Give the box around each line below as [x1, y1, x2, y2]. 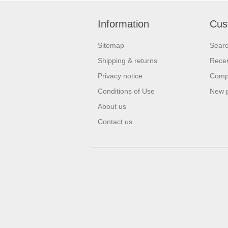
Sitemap [98, 41, 124, 50]
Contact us [98, 118, 132, 126]
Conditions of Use [98, 87, 155, 96]
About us [98, 102, 126, 111]
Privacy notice [98, 72, 142, 80]
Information [98, 18, 149, 30]
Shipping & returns [98, 56, 157, 65]
